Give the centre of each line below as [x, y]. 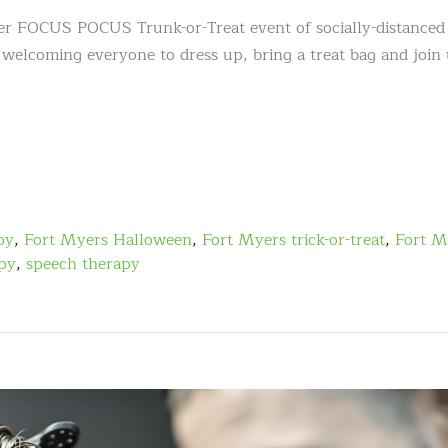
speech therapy [83, 264]
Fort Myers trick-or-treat [293, 240]
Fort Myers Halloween [108, 240]
